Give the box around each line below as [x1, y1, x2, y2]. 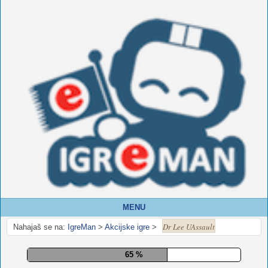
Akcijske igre [105, 222, 150, 232]
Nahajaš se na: [13, 222, 65, 232]
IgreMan [68, 222, 96, 232]
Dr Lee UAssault [163, 221, 215, 232]
